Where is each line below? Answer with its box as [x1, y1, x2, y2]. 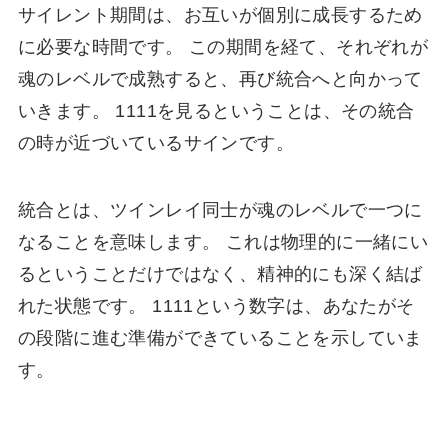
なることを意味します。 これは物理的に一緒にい [17, 232, 429, 253]
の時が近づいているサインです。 [17, 132, 294, 153]
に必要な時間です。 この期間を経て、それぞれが [17, 36, 429, 57]
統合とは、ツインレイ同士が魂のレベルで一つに [17, 200, 423, 221]
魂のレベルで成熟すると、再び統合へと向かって [17, 68, 423, 89]
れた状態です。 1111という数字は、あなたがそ [17, 296, 415, 317]
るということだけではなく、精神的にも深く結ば [17, 264, 423, 285]
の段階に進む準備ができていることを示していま [17, 328, 423, 349]
